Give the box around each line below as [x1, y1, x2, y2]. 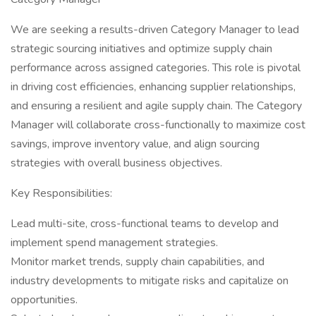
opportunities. [11, 292, 78, 308]
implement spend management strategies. [11, 235, 218, 250]
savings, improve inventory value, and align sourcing [11, 136, 260, 152]
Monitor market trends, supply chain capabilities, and [11, 254, 265, 269]
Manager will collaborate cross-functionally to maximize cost [11, 117, 305, 133]
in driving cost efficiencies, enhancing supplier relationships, [11, 79, 296, 95]
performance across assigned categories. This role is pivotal [11, 60, 300, 75]
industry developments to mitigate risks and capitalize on [11, 273, 288, 288]
